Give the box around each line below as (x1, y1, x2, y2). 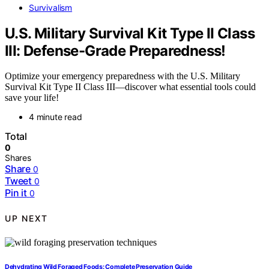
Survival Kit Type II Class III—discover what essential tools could (5, 82, 256, 92)
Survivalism (29, 2, 73, 13)
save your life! (5, 92, 59, 103)
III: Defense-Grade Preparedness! (5, 41, 226, 59)
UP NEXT (5, 213, 48, 223)
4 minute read (29, 112, 82, 122)
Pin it (5, 187, 27, 199)
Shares (5, 153, 31, 163)
